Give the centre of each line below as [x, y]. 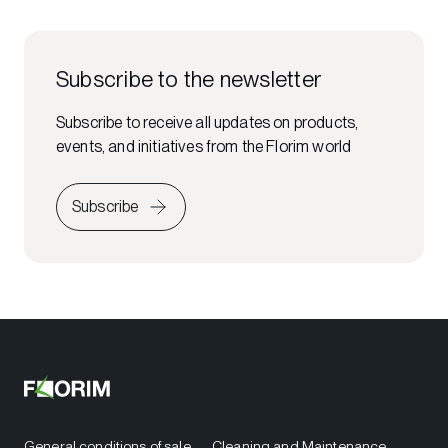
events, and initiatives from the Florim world [204, 146]
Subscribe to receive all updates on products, [207, 122]
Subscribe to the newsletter [189, 78]
